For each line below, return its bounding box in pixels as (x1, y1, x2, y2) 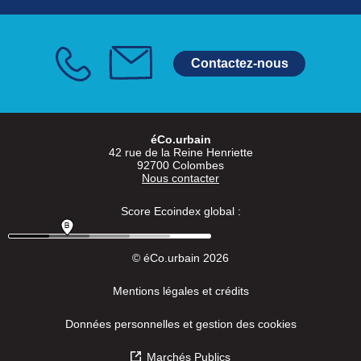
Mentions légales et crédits (112, 284, 249, 298)
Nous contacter (142, 172, 219, 185)
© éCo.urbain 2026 (132, 251, 229, 265)
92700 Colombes (137, 159, 224, 172)
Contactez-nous (190, 56, 288, 71)
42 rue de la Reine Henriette (108, 146, 253, 160)
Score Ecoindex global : (120, 205, 241, 218)
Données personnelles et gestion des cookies (64, 317, 297, 331)
